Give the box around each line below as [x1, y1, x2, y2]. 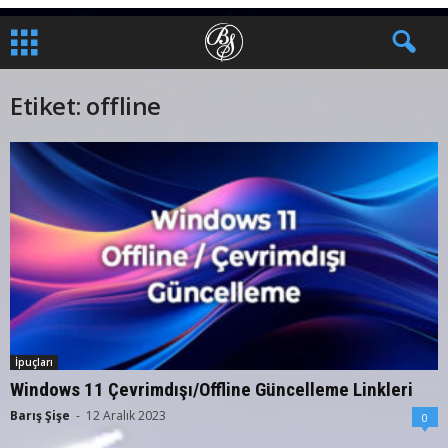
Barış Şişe [10, 407, 70, 425]
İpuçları [15, 355, 53, 370]
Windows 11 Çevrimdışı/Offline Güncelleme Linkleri [10, 378, 413, 402]
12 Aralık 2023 [86, 407, 166, 425]
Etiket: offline [10, 89, 161, 122]
